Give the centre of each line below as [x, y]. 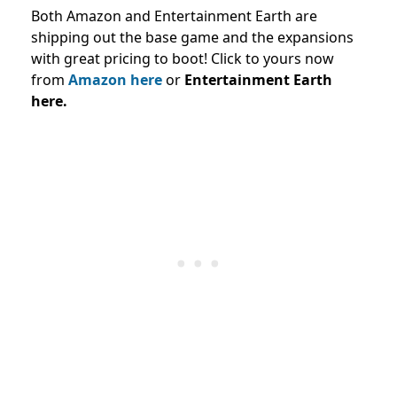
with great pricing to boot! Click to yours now [183, 59]
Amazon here [115, 80]
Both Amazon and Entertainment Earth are [174, 16]
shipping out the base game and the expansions [192, 38]
